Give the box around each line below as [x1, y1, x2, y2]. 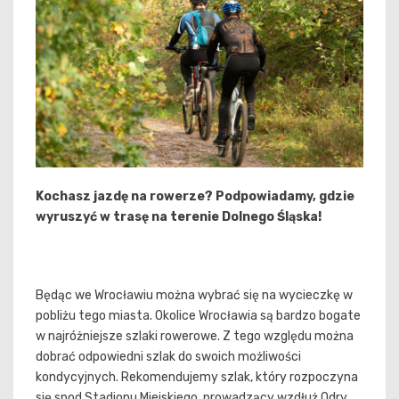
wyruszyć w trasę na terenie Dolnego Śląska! [36, 208, 322, 224]
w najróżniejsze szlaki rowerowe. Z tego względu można [36, 328, 354, 344]
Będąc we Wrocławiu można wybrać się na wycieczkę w [36, 287, 353, 303]
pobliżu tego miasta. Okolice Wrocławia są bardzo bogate [36, 307, 361, 323]
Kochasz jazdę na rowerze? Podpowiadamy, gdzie [36, 188, 354, 204]
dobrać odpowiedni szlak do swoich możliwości [36, 348, 301, 364]
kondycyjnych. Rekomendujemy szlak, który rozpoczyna [36, 369, 358, 385]
